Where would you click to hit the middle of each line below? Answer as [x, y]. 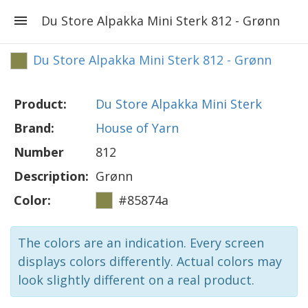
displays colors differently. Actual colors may [150, 261]
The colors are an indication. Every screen [141, 243]
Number [39, 152]
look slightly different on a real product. [136, 280]
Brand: [34, 128]
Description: [51, 176]
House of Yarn [137, 128]
